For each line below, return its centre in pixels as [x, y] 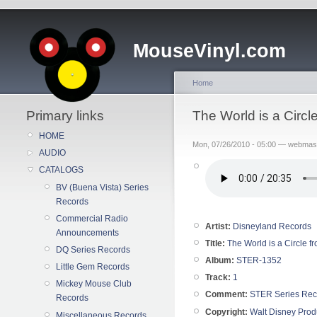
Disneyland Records [272, 226]
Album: [220, 260]
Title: [215, 243]
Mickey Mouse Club [94, 284]
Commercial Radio [92, 218]
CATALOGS [61, 170]
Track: [218, 278]
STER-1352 [259, 260]
